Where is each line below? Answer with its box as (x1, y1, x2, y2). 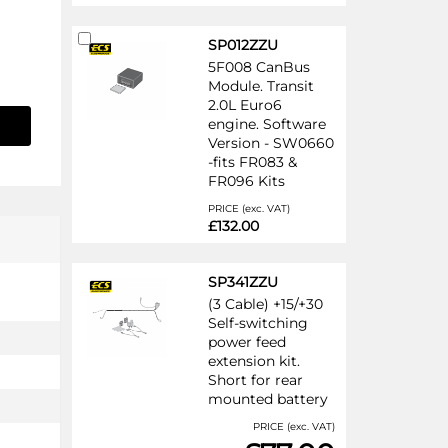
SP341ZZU (208, 272, 278, 291)
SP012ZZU (208, 35, 278, 54)
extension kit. (208, 351, 300, 370)
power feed (208, 332, 286, 351)
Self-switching (208, 313, 308, 332)
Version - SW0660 (208, 133, 334, 152)
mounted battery (208, 389, 328, 408)
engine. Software (208, 114, 326, 133)
